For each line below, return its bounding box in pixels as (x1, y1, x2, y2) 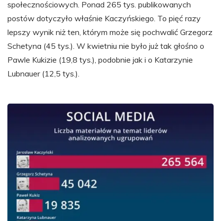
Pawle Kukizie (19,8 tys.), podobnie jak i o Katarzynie (7, 55, 193, 65)
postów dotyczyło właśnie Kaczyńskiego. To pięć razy (7, 13, 201, 23)
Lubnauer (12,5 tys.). (7, 69, 79, 78)
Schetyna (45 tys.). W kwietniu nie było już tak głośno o (7, 41, 204, 51)
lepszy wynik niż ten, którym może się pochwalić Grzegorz (7, 27, 213, 37)
